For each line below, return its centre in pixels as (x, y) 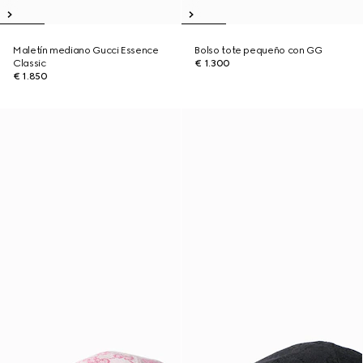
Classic (30, 63)
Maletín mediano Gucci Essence (86, 50)
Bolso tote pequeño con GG (258, 50)
